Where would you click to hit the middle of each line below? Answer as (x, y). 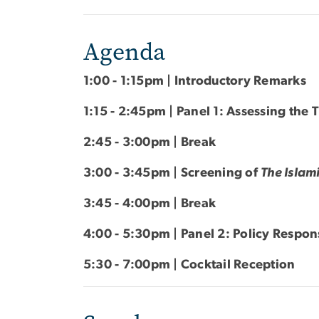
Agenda (124, 51)
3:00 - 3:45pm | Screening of (172, 173)
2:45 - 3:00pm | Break (150, 142)
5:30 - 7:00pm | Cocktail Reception (189, 265)
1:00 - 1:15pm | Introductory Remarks (195, 81)
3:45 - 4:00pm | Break (150, 203)
